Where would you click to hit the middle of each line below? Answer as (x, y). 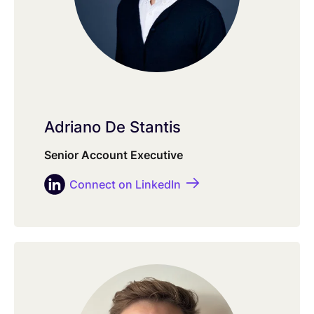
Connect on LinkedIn (125, 185)
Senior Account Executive (113, 155)
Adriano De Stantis (112, 127)
